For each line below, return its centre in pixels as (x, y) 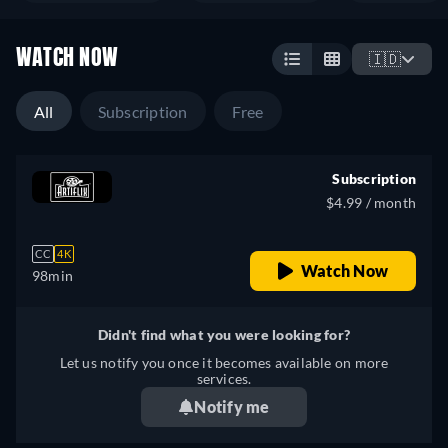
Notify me (232, 406)
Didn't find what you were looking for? (224, 334)
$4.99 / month (371, 202)
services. (224, 378)
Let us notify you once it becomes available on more (224, 362)
